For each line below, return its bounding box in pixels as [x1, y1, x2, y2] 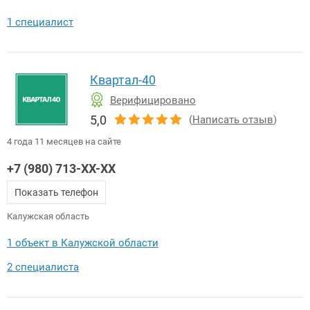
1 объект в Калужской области [7, 236, 158, 249]
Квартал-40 [90, 72, 156, 87]
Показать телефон [15, 186, 98, 198]
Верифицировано [109, 93, 196, 107]
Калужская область [7, 210, 89, 221]
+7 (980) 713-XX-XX [7, 161, 116, 176]
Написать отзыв [192, 113, 273, 127]
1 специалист [7, 15, 73, 28]
